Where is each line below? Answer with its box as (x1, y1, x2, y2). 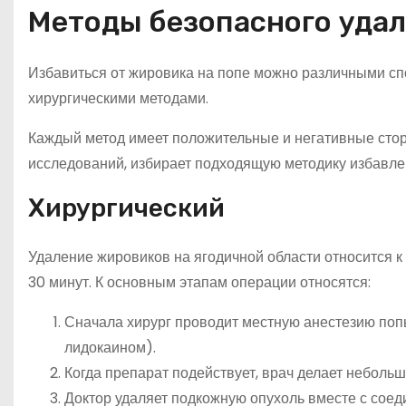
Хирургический (28, 193, 225, 224)
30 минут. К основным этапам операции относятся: (28, 272, 371, 294)
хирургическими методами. (28, 88, 208, 110)
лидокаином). (64, 337, 156, 359)
